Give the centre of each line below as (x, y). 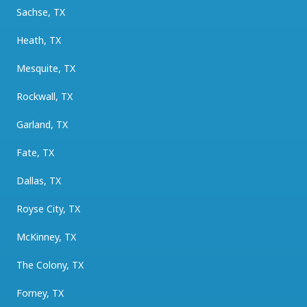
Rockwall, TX (45, 96)
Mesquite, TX (46, 68)
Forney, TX (40, 293)
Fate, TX (35, 152)
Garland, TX (42, 124)
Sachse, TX (41, 12)
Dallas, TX (39, 180)
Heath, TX (39, 40)
